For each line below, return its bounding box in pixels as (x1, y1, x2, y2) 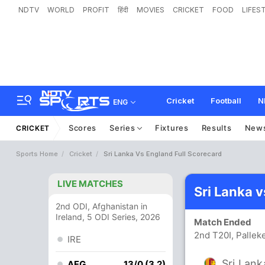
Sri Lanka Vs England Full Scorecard (104, 150, 222, 158)
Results (201, 123, 232, 132)
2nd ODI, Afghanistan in (56, 201, 147, 211)
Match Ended (194, 216, 257, 228)
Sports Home (16, 150, 58, 158)
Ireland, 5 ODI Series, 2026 (56, 212, 160, 222)
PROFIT (83, 5, 109, 14)
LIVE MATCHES (57, 178, 123, 189)
